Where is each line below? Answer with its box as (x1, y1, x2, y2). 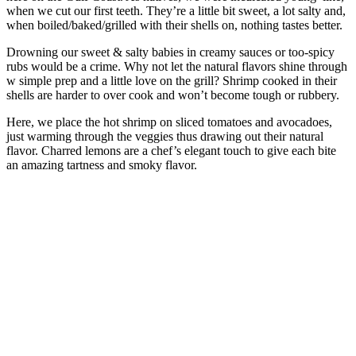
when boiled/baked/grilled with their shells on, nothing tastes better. (6, 18, 342, 33)
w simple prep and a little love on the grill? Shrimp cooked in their (6, 74, 337, 88)
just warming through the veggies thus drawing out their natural (6, 130, 323, 144)
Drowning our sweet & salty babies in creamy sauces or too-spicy (6, 45, 335, 60)
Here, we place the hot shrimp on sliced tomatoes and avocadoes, (6, 115, 332, 130)
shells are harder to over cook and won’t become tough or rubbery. (6, 88, 339, 103)
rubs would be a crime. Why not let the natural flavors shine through (6, 60, 347, 74)
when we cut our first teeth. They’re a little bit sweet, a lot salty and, (6, 4, 346, 18)
